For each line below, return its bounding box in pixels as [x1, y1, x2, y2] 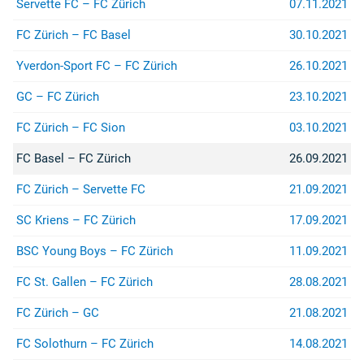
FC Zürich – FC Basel [16, 27, 131, 42]
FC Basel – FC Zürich [16, 150, 131, 166]
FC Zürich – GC [16, 305, 99, 320]
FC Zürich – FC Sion [16, 119, 125, 135]
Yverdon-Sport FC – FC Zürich [16, 58, 177, 73]
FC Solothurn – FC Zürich [16, 336, 154, 351]
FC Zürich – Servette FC [16, 181, 145, 197]
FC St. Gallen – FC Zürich [16, 274, 153, 289]
